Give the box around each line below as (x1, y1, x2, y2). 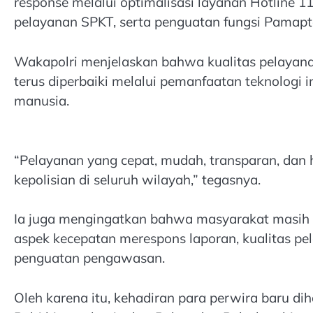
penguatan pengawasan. (14, 249, 165, 267)
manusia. (14, 92, 69, 109)
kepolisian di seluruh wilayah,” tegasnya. (14, 170, 261, 188)
